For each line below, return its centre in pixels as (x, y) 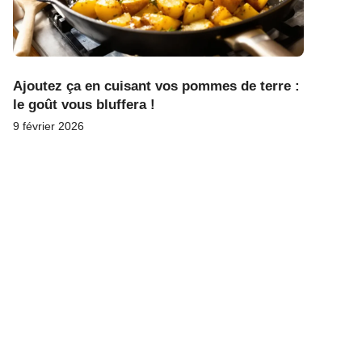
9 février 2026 (48, 126)
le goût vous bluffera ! (84, 104)
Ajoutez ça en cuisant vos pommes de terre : (156, 86)
